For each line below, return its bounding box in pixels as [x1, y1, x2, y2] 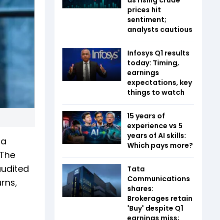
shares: [127, 183, 154, 193]
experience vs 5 [127, 120, 183, 131]
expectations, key [127, 77, 192, 87]
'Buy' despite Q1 [127, 203, 183, 213]
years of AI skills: [127, 130, 186, 140]
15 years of [127, 110, 165, 121]
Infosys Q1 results [127, 48, 190, 58]
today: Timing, [127, 57, 179, 68]
